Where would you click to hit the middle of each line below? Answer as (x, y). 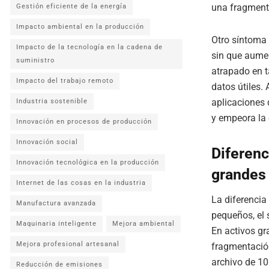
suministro (35, 60)
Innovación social (47, 142)
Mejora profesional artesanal (68, 244)
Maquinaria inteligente (56, 224)
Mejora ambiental (144, 224)
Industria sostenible (52, 101)
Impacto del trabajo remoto (65, 81)
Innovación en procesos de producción (84, 122)
